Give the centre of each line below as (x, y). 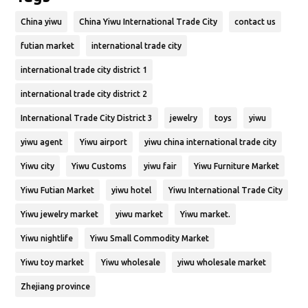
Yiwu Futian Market (58, 190)
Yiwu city (38, 166)
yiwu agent (42, 142)
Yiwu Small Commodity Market (150, 239)
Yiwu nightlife (47, 239)
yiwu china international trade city (211, 142)
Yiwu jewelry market (60, 214)
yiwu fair (161, 166)
